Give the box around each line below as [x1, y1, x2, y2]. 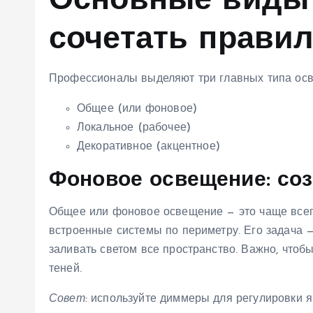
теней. [49, 263, 82, 275]
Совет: [49, 293, 87, 305]
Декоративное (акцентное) [77, 141, 220, 152]
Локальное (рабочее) [77, 122, 191, 133]
